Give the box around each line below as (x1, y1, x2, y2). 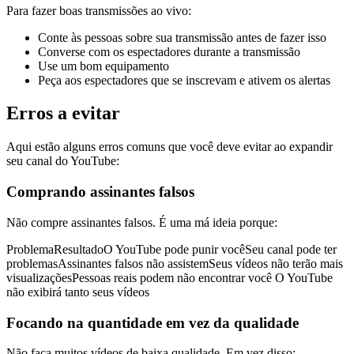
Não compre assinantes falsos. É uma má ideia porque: (6, 215, 277, 229)
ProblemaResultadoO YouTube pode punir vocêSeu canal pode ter (6, 242, 337, 256)
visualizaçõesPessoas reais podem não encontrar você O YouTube (6, 270, 333, 284)
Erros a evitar (6, 103, 120, 124)
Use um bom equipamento (38, 58, 169, 73)
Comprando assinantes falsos (6, 183, 194, 201)
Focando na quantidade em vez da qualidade (6, 314, 299, 331)
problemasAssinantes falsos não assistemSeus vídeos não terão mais (6, 256, 343, 270)
